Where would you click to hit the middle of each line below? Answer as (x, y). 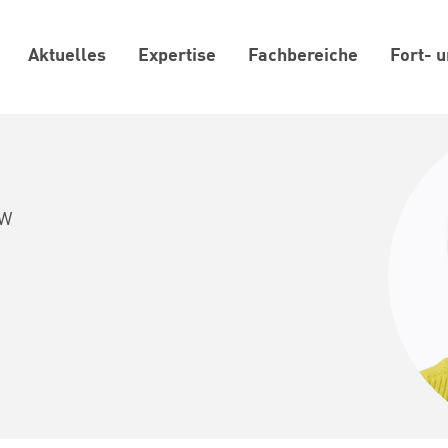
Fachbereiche (303, 56)
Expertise (177, 56)
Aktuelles (67, 56)
